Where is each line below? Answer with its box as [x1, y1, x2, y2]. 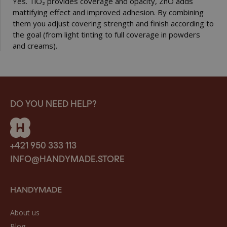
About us [10, 207, 40, 217]
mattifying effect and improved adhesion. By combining [13, 7, 204, 17]
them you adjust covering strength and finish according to [13, 18, 214, 28]
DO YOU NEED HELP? [10, 96, 97, 109]
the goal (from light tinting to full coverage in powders [13, 29, 200, 40]
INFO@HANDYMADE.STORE [10, 152, 125, 164]
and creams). [13, 40, 57, 51]
